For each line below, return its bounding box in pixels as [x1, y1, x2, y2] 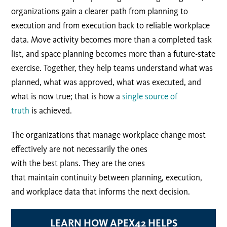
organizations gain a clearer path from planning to [11, 6, 188, 17]
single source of [122, 91, 178, 102]
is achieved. [29, 105, 72, 116]
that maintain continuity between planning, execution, [11, 172, 203, 183]
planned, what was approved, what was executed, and [11, 77, 202, 88]
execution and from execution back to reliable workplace [11, 20, 210, 31]
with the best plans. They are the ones [11, 158, 145, 169]
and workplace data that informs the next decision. [11, 186, 193, 197]
